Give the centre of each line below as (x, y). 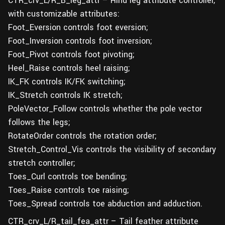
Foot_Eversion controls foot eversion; (78, 27)
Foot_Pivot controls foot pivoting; (71, 54)
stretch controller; (42, 163)
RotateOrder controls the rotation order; (82, 136)
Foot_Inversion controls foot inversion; (80, 41)
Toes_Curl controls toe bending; (68, 177)
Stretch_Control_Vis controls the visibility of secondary (112, 149)
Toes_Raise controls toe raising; (69, 190)
